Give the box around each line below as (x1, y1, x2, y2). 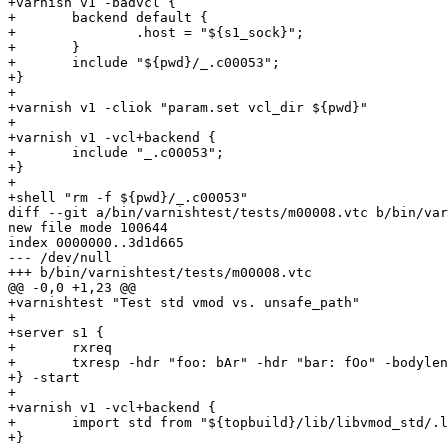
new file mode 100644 (8, 220, 168, 236)
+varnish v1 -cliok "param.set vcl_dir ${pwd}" (8, 100, 368, 116)
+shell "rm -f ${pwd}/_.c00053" (8, 190, 248, 206)
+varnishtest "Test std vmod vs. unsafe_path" (8, 295, 360, 311)
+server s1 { (8, 325, 104, 341)
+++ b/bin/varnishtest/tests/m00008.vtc (8, 265, 312, 281)
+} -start (8, 370, 80, 386)
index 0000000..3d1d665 (8, 235, 184, 251)
